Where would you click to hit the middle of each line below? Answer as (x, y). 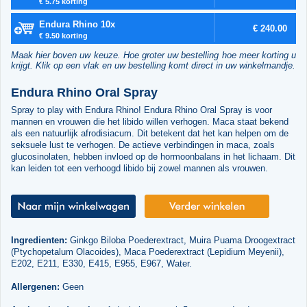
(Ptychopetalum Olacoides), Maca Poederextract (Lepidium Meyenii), (147, 252)
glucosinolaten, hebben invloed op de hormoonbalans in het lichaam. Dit (153, 157)
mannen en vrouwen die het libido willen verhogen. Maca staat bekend (149, 122)
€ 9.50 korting (63, 35)
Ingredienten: (39, 241)
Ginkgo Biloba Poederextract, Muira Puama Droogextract (181, 241)
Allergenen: (35, 287)
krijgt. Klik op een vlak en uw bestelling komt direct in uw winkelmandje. (153, 65)
